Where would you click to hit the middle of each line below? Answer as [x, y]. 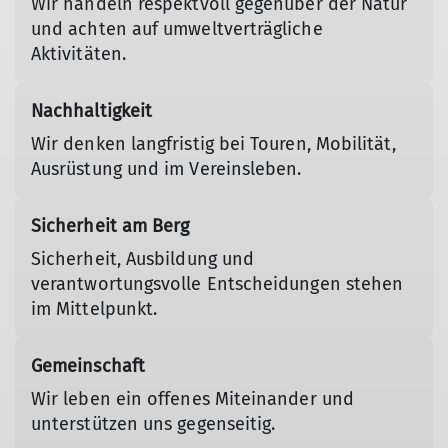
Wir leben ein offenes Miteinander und [192, 398]
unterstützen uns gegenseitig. [153, 423]
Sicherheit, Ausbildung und [143, 258]
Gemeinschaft [88, 365]
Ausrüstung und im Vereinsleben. [166, 168]
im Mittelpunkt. [94, 308]
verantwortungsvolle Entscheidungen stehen [217, 283]
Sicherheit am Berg [110, 225]
